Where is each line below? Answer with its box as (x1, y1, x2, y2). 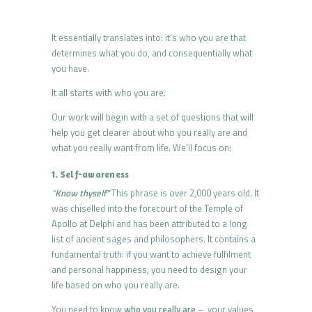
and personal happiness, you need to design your (52, 263, 247, 277)
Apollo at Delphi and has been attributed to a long (52, 217, 247, 231)
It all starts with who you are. (52, 86, 166, 100)
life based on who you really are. (52, 278, 180, 292)
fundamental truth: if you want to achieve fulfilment (52, 247, 251, 262)
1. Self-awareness (52, 169, 130, 180)
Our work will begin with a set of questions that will (52, 110, 253, 125)
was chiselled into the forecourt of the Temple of (52, 201, 243, 216)
